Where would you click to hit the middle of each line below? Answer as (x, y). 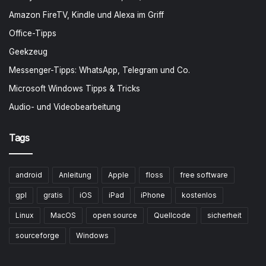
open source (115, 215)
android (29, 175)
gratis (53, 195)
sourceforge (37, 235)
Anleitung (75, 175)
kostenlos (199, 195)
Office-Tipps (33, 33)
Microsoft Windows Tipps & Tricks (75, 88)
